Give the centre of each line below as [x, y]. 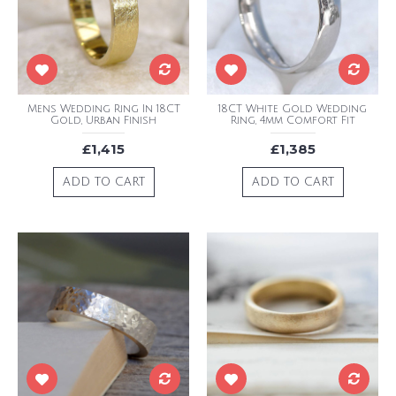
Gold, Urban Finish [103, 121]
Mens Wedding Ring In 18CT [103, 109]
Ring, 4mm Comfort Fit [293, 121]
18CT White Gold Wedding [293, 109]
